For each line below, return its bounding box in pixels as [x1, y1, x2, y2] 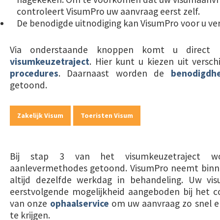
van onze [10, 197, 50, 209]
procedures [10, 67, 58, 79]
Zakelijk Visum [17, 111, 63, 120]
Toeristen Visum [81, 111, 133, 120]
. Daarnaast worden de [58, 67, 171, 79]
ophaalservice [50, 197, 109, 209]
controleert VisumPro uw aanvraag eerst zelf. [17, 5, 200, 17]
